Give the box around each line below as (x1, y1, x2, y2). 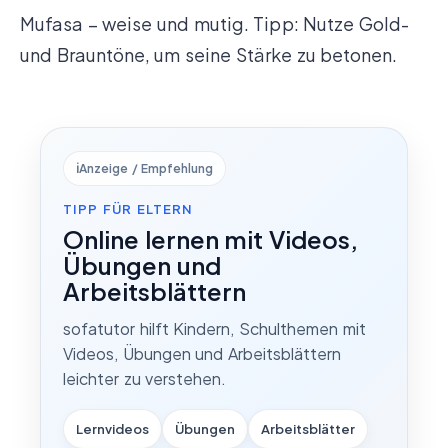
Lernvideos (76, 420, 149, 437)
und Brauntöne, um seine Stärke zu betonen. (20, 42, 398, 66)
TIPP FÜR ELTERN (63, 200, 193, 217)
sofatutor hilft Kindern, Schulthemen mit (63, 317, 366, 339)
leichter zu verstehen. (63, 367, 227, 389)
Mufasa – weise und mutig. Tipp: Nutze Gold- (20, 11, 409, 35)
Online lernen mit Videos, (63, 223, 359, 254)
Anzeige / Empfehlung (79, 160, 214, 176)
